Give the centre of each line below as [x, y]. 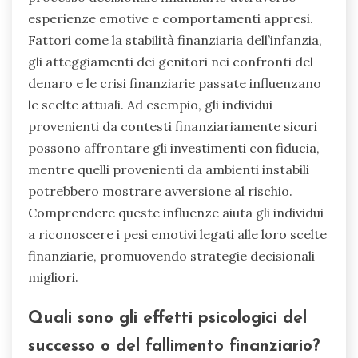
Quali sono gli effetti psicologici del [167, 319]
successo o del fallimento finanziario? [174, 347]
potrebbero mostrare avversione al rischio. [160, 191]
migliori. [53, 277]
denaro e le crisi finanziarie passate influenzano [175, 83]
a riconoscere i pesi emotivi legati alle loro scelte [177, 234]
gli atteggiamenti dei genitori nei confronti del [171, 61]
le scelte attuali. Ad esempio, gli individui [150, 104]
